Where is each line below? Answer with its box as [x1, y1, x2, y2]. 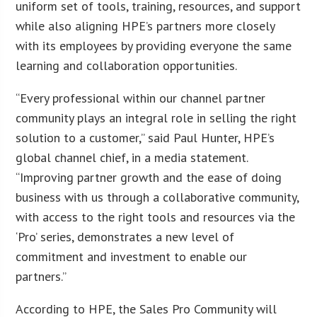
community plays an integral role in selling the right [16, 109, 297, 126]
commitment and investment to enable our [16, 248, 248, 265]
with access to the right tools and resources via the [16, 208, 296, 225]
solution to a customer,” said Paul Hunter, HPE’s [16, 129, 275, 146]
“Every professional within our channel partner [16, 89, 266, 106]
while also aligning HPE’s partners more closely [16, 17, 275, 34]
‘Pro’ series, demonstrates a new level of [16, 228, 235, 245]
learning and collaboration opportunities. [16, 57, 238, 74]
